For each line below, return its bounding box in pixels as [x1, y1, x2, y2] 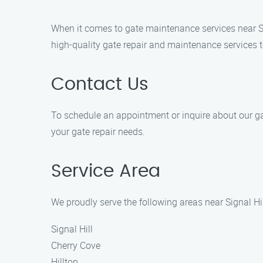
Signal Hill [51, 222, 93, 235]
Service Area [51, 163, 160, 180]
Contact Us [51, 76, 149, 93]
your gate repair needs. [51, 125, 145, 138]
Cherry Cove [51, 239, 100, 252]
